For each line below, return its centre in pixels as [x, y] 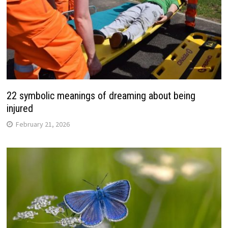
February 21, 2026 [42, 124]
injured [20, 108]
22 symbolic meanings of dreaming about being [101, 95]
